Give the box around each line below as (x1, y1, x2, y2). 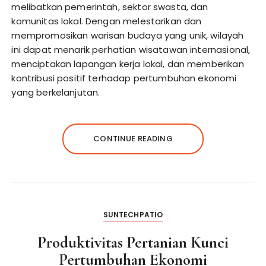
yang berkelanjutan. (11, 86, 100, 99)
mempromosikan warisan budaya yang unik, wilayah (11, 29, 244, 42)
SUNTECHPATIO (103, 210, 163, 220)
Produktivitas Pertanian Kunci (37, 233, 229, 252)
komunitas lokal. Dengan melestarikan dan (11, 15, 202, 27)
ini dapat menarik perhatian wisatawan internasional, (11, 43, 251, 56)
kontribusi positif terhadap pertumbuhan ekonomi (11, 72, 237, 84)
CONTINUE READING (93, 133, 173, 144)
